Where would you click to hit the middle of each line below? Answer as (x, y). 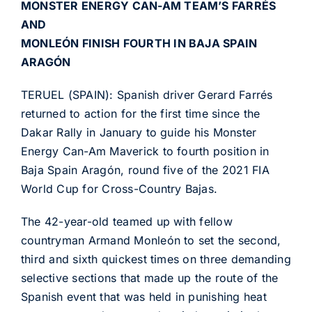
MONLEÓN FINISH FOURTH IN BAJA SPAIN (139, 43)
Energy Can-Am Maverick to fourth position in (145, 151)
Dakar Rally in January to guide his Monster (139, 132)
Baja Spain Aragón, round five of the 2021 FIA (145, 170)
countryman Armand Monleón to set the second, (151, 240)
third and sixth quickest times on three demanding (156, 259)
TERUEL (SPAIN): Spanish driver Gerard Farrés (147, 95)
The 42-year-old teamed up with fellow (126, 221)
